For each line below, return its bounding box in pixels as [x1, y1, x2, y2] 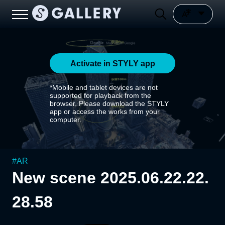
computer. [50, 116, 81, 124]
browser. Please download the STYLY [50, 99, 169, 107]
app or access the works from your [50, 107, 160, 116]
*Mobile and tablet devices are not [50, 83, 158, 91]
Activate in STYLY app [70, 59, 155, 68]
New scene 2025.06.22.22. [12, 169, 209, 187]
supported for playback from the [50, 91, 151, 99]
